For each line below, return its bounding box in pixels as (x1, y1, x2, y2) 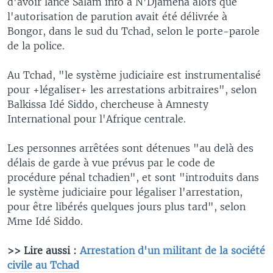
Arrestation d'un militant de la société (80, 244, 265, 257)
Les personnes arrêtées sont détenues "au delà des (7, 141, 253, 154)
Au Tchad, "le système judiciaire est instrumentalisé (7, 68, 261, 81)
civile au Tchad (7, 258, 79, 271)
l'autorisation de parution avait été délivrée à (7, 10, 227, 23)
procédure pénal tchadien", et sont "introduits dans (7, 171, 259, 183)
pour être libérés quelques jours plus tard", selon (7, 200, 246, 213)
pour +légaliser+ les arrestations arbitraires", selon (7, 83, 257, 96)
